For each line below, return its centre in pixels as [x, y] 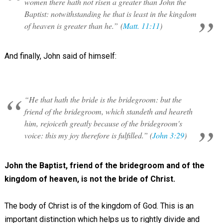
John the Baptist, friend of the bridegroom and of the [104, 165]
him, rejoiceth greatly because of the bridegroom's [103, 123]
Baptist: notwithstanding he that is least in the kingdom [110, 13]
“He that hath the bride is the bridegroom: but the [103, 99]
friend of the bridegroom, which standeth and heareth [108, 111]
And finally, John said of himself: [60, 56]
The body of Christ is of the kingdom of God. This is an [99, 206]
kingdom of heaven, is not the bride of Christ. [91, 179]
